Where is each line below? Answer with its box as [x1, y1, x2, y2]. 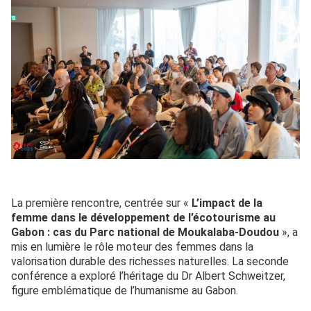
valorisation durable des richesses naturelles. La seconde [11, 255, 289, 268]
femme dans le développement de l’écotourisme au [11, 211, 276, 224]
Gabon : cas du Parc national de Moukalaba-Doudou [11, 226, 279, 239]
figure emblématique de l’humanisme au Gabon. [11, 284, 238, 297]
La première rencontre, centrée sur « [11, 196, 192, 210]
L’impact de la [192, 196, 262, 210]
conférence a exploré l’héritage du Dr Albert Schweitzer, [11, 269, 285, 283]
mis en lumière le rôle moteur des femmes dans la [11, 240, 253, 253]
